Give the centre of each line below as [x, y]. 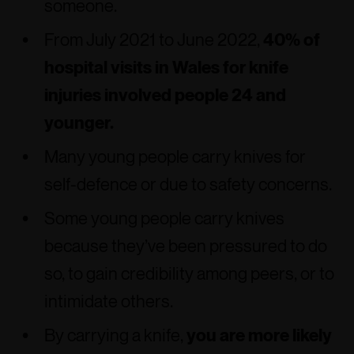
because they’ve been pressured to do [186, 246]
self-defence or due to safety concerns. [188, 184]
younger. [79, 122]
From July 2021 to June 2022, [154, 40]
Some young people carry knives [164, 218]
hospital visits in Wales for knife [166, 67]
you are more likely [259, 335]
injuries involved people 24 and [165, 95]
